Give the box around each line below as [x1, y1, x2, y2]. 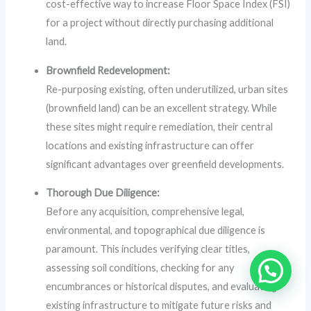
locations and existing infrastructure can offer [46, 139, 255, 151]
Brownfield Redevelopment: [46, 64, 171, 76]
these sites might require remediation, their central [46, 120, 274, 133]
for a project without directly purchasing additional [46, 16, 274, 28]
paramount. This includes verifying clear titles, [46, 243, 251, 255]
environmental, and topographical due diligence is [46, 224, 266, 237]
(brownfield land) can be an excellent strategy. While [46, 101, 278, 114]
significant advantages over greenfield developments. [46, 158, 285, 170]
